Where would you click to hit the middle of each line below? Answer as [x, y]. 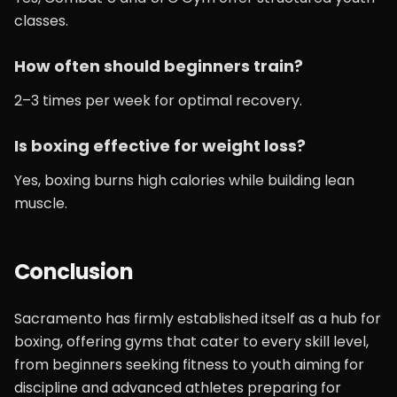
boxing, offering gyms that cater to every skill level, [191, 342]
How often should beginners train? [159, 66]
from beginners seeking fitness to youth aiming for [189, 365]
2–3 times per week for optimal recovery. [158, 101]
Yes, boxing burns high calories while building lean [184, 180]
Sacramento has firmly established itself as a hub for [198, 319]
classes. [41, 21]
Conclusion [74, 272]
